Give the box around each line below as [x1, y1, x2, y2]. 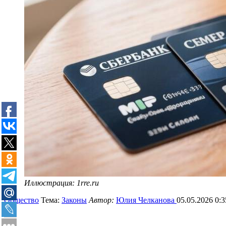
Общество [4, 196, 39, 205]
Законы [62, 196, 87, 205]
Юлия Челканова [116, 196, 177, 205]
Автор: [89, 196, 116, 205]
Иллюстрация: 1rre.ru [24, 179, 99, 188]
